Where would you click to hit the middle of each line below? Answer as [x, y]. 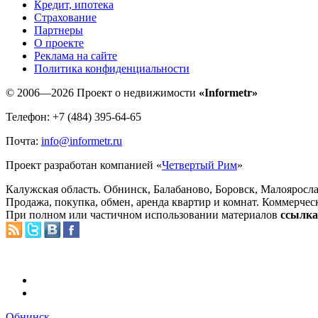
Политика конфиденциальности [112, 68]
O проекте [59, 43]
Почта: [23, 141]
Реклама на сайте [76, 55]
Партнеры [59, 30]
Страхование [65, 17]
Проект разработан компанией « [84, 165]
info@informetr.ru [82, 141]
